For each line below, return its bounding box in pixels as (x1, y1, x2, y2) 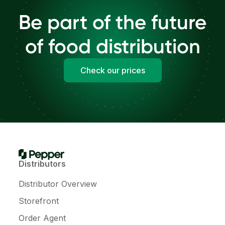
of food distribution (25, 34, 200, 59)
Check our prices (80, 65, 145, 76)
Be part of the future (19, 10, 206, 35)
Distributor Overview (19, 179, 97, 189)
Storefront (19, 196, 59, 206)
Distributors (19, 159, 66, 169)
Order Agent (19, 213, 66, 223)
